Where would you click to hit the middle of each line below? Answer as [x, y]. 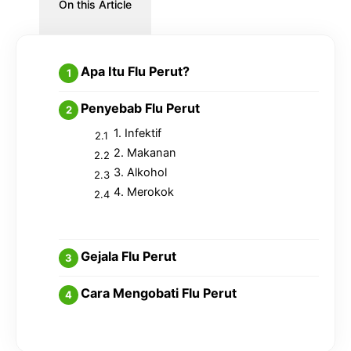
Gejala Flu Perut [128, 256]
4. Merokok [143, 192]
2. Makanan [145, 153]
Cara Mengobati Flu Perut [158, 293]
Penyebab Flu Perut [140, 109]
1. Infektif [137, 134]
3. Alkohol [140, 173]
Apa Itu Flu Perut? [135, 72]
